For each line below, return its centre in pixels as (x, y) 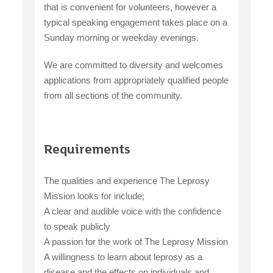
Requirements (87, 151)
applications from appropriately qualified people (136, 80)
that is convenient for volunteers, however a (130, 7)
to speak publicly (77, 227)
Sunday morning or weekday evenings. (122, 38)
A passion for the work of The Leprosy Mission (136, 242)
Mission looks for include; (94, 196)
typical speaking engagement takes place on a (136, 23)
